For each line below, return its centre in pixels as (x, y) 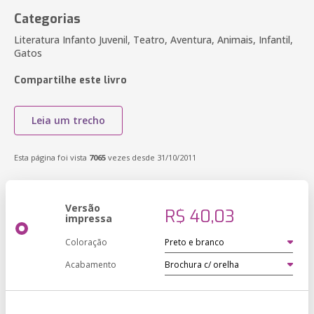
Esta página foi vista (52, 157)
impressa (89, 218)
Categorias (47, 19)
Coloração (86, 242)
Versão (83, 208)
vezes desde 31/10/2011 (151, 157)
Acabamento (91, 265)
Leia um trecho (68, 120)
